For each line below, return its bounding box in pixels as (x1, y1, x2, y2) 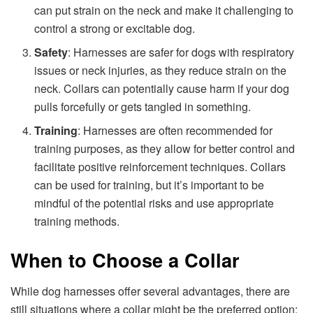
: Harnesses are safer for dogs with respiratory (68, 44, 295, 61)
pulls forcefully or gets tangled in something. (34, 99, 252, 115)
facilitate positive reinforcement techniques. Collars (34, 159, 286, 175)
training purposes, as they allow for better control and (34, 140, 296, 157)
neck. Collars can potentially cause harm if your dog (34, 80, 290, 97)
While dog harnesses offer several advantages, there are (10, 282, 290, 299)
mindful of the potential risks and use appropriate (34, 195, 275, 212)
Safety (34, 44, 68, 61)
